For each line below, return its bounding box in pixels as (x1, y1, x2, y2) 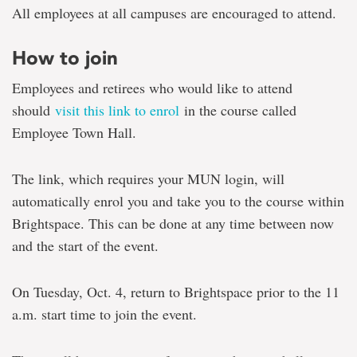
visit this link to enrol (55, 100, 179, 120)
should (12, 100, 55, 120)
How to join (12, 46, 118, 69)
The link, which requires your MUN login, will (12, 169, 284, 188)
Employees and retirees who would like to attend (12, 78, 292, 97)
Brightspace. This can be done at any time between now (12, 214, 334, 233)
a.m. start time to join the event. (12, 304, 197, 324)
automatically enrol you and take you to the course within (12, 191, 344, 210)
